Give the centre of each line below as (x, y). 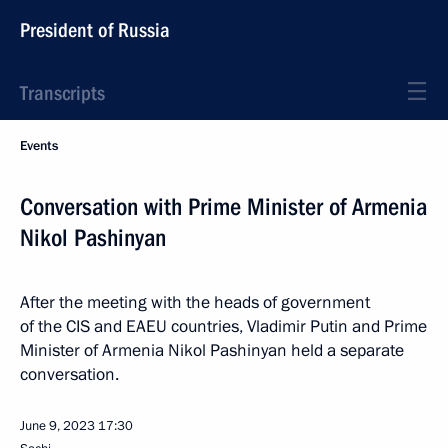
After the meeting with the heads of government (195, 302)
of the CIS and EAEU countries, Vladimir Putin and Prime (223, 326)
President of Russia (95, 30)
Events (39, 146)
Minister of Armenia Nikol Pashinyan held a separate (212, 350)
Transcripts (62, 93)
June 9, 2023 (57, 426)
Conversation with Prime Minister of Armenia (223, 207)
